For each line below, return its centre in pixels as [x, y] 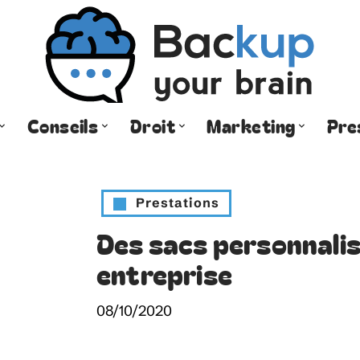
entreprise [164, 274]
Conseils [63, 125]
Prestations [178, 202]
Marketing [251, 125]
